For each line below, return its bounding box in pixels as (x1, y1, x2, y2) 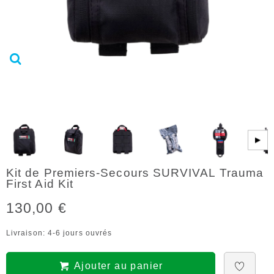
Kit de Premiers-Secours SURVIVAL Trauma (6, 166, 264, 179)
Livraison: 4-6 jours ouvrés (6, 229, 113, 237)
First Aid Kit (6, 177, 74, 190)
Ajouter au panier (73, 261, 163, 271)
